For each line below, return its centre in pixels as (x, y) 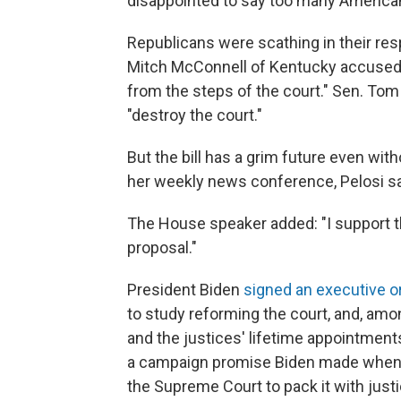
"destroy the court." (195, 115)
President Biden (185, 290)
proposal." (162, 247)
